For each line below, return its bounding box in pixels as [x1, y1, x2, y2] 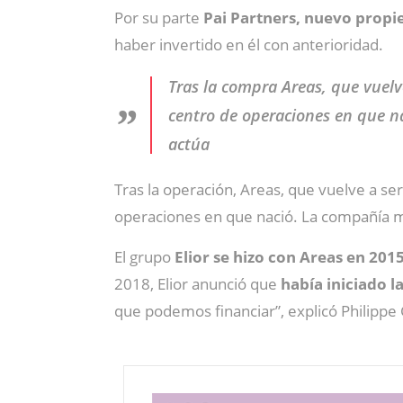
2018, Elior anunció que [114, 273, 281, 294]
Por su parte [114, 6, 203, 28]
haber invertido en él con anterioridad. [114, 33, 383, 55]
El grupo [114, 246, 175, 267]
